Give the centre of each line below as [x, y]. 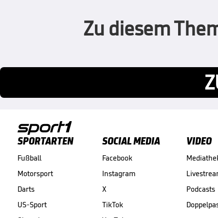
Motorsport [35, 174]
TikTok [112, 205]
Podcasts [201, 189]
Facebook [117, 158]
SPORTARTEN [45, 141]
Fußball [29, 158]
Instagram [119, 174]
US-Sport [32, 205]
